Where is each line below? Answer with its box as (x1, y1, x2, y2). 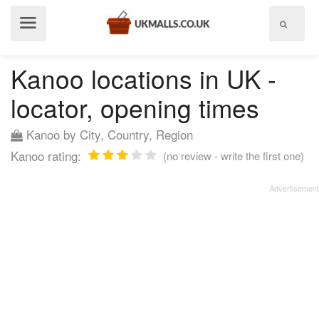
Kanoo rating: (11, 147, 81, 164)
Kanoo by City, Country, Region (23, 125, 193, 143)
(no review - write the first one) (163, 148, 304, 163)
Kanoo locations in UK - (11, 61, 276, 96)
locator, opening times (11, 90, 259, 125)
